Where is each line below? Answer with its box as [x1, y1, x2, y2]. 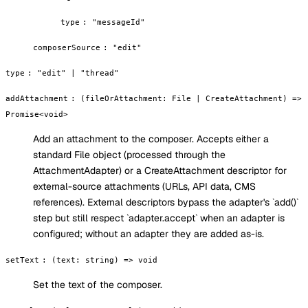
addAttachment [5, 93, 68, 103]
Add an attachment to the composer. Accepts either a [33, 132, 269, 145]
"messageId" [92, 16, 145, 27]
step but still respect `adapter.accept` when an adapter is [33, 211, 285, 224]
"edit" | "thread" [37, 67, 119, 78]
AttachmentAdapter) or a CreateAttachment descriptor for [33, 164, 287, 177]
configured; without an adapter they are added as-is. [33, 227, 264, 240]
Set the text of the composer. [33, 278, 162, 291]
